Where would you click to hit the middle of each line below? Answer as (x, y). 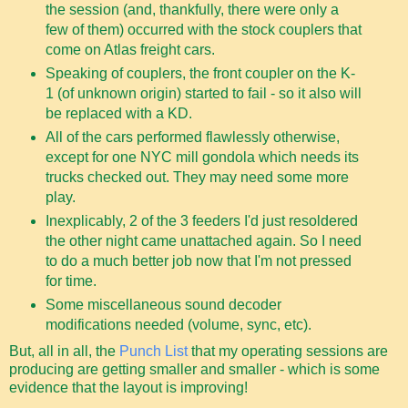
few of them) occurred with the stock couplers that (203, 30)
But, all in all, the (64, 351)
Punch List (153, 351)
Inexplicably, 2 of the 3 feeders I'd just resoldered (201, 221)
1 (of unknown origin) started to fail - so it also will (203, 94)
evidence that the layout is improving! (128, 387)
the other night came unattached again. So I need (203, 241)
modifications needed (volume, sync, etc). (178, 325)
